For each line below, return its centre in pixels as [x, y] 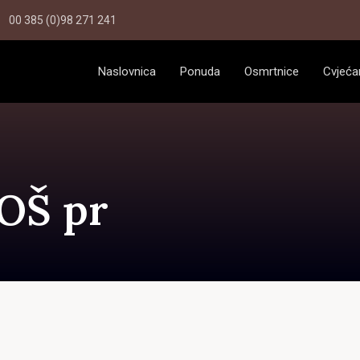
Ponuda [200, 71]
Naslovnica [127, 71]
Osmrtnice [272, 71]
